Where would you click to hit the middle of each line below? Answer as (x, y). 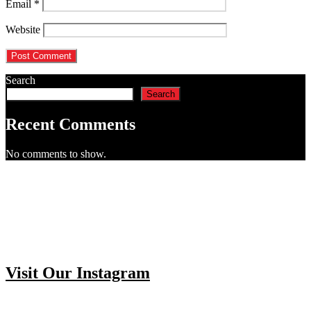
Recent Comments (70, 125)
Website (23, 30)
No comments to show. (56, 154)
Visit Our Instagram (78, 273)
